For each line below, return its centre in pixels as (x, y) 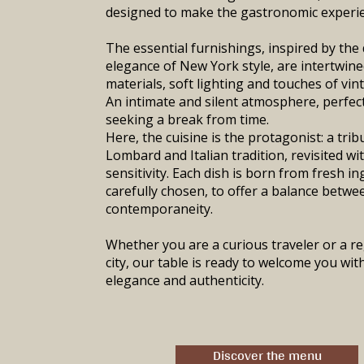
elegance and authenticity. (185, 280)
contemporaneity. (159, 209)
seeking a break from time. (187, 119)
